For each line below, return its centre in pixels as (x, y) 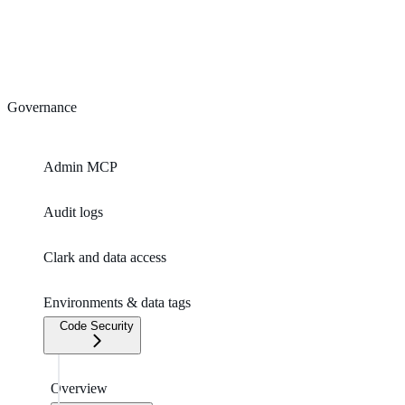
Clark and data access (105, 257)
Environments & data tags (117, 302)
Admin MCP (80, 166)
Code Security (97, 325)
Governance (42, 107)
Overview (79, 388)
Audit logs (73, 212)
